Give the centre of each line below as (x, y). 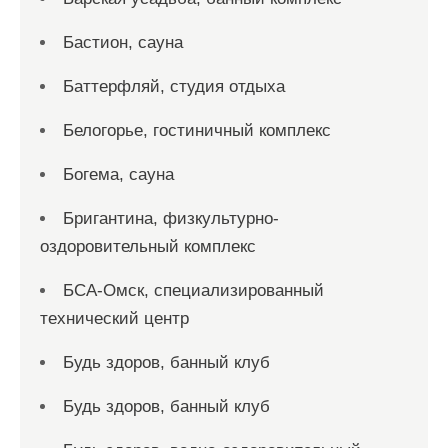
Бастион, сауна (123, 42)
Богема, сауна (118, 174)
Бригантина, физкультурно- (171, 218)
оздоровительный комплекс (148, 246)
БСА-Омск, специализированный (193, 290)
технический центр (114, 318)
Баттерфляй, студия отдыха (174, 86)
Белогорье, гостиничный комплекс (197, 130)
